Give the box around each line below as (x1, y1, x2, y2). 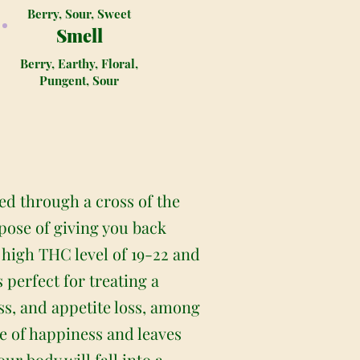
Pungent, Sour (39, 72, 120, 88)
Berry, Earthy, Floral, (20, 55, 139, 72)
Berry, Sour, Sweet (27, 6, 132, 22)
